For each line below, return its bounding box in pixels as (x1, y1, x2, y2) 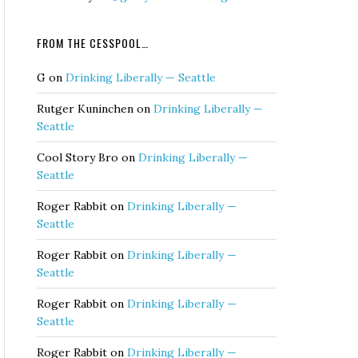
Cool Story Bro (37, 150, 118, 165)
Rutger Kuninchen (37, 101, 133, 116)
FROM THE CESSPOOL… (37, 34, 149, 51)
